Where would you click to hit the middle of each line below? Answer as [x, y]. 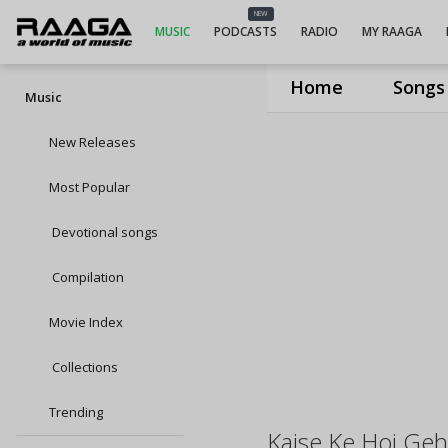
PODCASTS [245, 31]
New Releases [92, 142]
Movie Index [86, 322]
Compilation [86, 277]
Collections [83, 367]
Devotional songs [103, 232]
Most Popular [89, 187]
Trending [76, 412]
